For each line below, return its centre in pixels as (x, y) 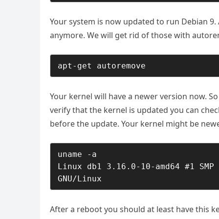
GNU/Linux (80, 179)
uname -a (77, 154)
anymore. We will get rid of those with (121, 35)
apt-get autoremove (102, 66)
